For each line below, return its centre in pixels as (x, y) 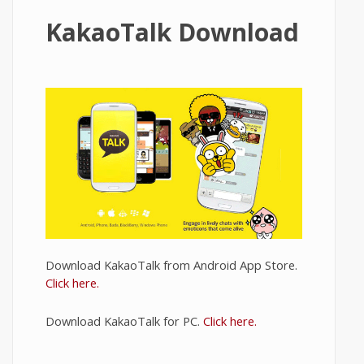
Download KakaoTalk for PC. (124, 321)
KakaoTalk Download (172, 32)
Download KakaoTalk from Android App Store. (171, 265)
